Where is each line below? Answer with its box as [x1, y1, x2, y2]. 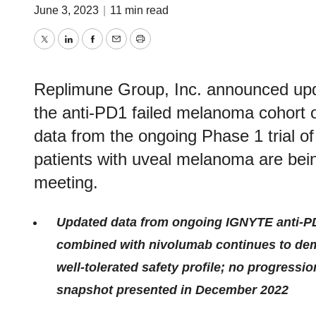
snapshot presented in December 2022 [56, 283, 288, 297]
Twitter [43, 42, 81, 56]
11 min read [110, 4, 169, 16]
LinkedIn [67, 42, 116, 56]
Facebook [91, 42, 147, 56]
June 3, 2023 [34, 4, 102, 16]
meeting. [34, 173, 98, 192]
